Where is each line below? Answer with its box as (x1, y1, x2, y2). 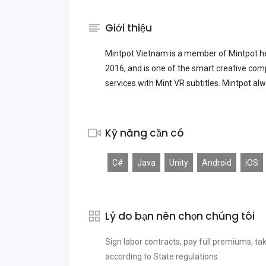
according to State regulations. (105, 252, 220, 261)
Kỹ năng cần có (105, 126, 184, 140)
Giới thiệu (105, 21, 152, 35)
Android (202, 158, 232, 167)
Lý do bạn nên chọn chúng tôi (105, 209, 255, 223)
